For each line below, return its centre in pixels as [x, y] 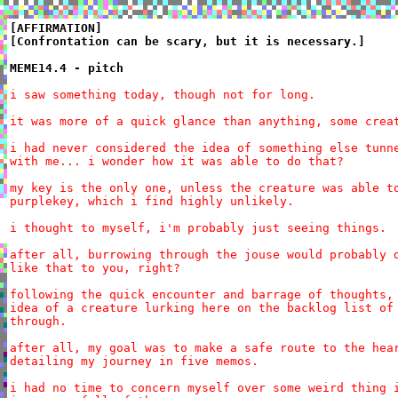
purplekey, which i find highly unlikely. [152, 201]
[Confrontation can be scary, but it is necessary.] [187, 41]
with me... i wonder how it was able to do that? [177, 161]
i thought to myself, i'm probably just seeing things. [198, 228]
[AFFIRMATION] [56, 28]
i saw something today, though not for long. [163, 95]
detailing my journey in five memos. [134, 361]
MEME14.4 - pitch [67, 68]
